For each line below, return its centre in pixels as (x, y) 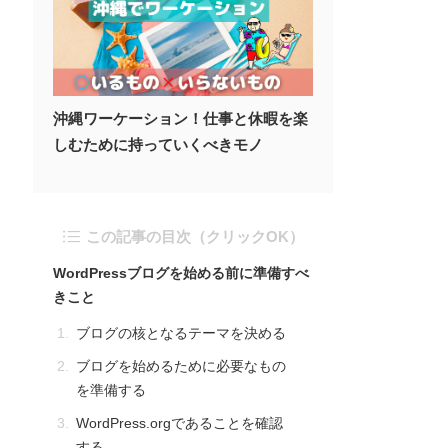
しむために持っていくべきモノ (158, 144)
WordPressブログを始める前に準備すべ (181, 273)
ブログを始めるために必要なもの (181, 366)
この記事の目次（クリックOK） (194, 236)
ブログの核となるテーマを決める (181, 333)
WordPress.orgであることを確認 (179, 423)
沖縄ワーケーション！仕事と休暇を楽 (180, 118)
